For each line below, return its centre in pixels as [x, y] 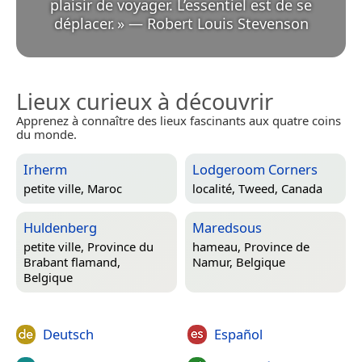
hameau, [218, 247]
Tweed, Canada [280, 189]
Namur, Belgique [239, 262]
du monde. [46, 135]
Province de [277, 247]
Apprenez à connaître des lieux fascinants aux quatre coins [179, 121]
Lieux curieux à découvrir [145, 102]
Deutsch [68, 335]
